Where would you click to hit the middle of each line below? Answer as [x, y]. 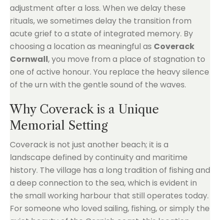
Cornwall [29, 59]
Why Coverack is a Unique [84, 109]
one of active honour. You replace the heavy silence [110, 72]
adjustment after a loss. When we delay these [98, 8]
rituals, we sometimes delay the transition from [101, 21]
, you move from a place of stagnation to [127, 59]
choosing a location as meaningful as [82, 46]
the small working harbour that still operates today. [109, 196]
